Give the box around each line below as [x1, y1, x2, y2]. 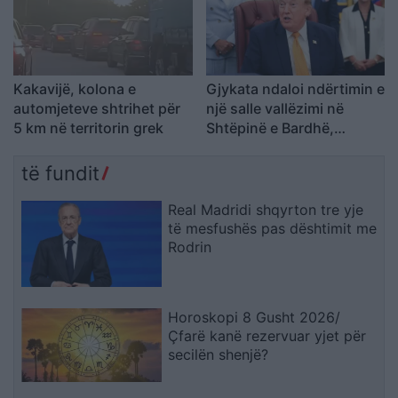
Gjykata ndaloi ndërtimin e [205, 80, 385, 99]
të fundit [21, 162, 99, 186]
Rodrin [168, 238, 212, 257]
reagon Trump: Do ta [205, 139, 346, 157]
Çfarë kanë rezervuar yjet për [168, 327, 367, 346]
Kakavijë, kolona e [13, 80, 136, 99]
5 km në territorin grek [13, 119, 163, 138]
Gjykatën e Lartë [205, 178, 318, 196]
